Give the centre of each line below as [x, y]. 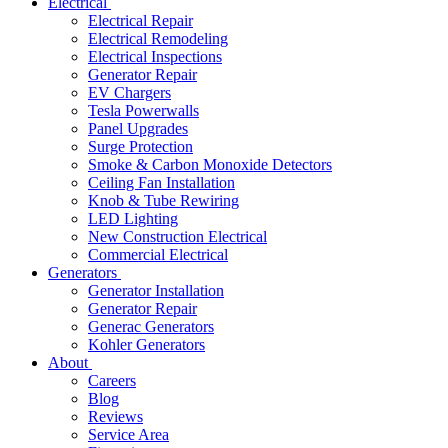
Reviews [115, 416]
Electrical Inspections [155, 56]
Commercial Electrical [158, 254]
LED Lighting [133, 218]
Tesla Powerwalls [143, 110]
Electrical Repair [140, 20]
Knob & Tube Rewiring [163, 200]
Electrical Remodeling [158, 38]
